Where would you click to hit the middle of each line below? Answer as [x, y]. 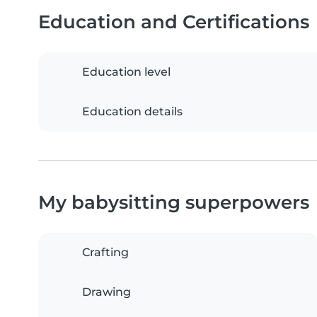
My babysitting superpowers [174, 202]
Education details [132, 112]
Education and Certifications [174, 22]
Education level [126, 72]
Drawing [106, 292]
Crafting [105, 253]
